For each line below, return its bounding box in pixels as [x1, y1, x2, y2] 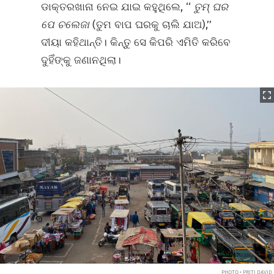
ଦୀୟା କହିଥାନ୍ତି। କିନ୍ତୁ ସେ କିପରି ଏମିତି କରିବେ [41, 36, 231, 49]
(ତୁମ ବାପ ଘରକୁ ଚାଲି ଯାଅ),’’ [92, 18, 212, 31]
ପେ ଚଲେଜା [41, 18, 93, 31]
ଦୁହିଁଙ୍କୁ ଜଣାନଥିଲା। [41, 54, 122, 67]
